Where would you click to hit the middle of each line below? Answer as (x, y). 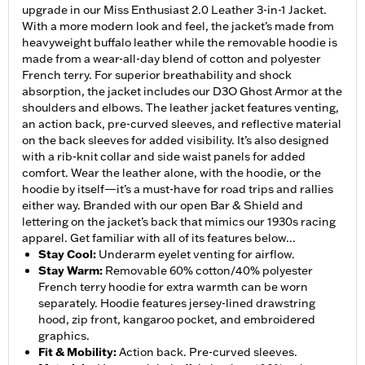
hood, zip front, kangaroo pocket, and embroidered (177, 320)
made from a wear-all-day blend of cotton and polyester (172, 59)
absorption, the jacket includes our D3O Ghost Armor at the (182, 92)
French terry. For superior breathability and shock (157, 75)
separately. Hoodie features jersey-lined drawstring (177, 303)
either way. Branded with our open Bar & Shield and (163, 206)
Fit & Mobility (76, 352)
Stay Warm (69, 271)
